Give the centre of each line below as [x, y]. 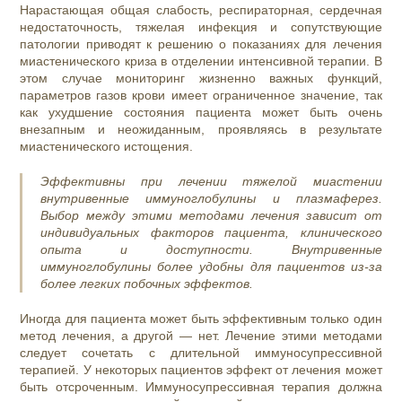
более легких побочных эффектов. [149, 284]
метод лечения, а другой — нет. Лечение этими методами [201, 336]
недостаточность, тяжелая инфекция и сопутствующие [201, 27]
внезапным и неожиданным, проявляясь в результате [201, 130]
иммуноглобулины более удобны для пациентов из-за [211, 267]
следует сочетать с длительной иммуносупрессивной [201, 353]
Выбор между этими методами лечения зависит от [211, 216]
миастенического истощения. [109, 147]
